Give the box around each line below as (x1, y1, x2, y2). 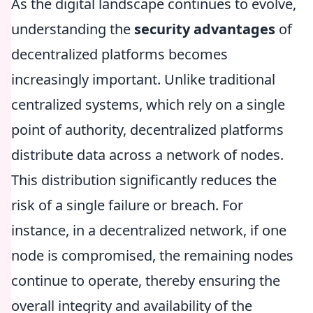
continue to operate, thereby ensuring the (11, 271, 280, 290)
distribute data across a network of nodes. (11, 145, 284, 164)
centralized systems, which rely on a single (11, 95, 285, 114)
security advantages (134, 20, 275, 38)
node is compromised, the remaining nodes (11, 246, 293, 265)
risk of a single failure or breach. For (11, 196, 243, 214)
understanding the (11, 20, 134, 38)
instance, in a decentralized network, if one (11, 221, 286, 240)
